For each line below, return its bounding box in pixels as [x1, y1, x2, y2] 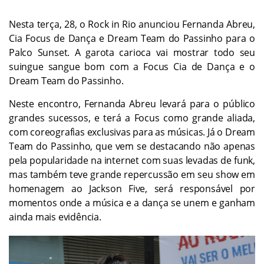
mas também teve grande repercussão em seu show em [9, 167, 255, 181]
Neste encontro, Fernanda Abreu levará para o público [9, 97, 255, 110]
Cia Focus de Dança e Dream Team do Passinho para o [9, 31, 255, 45]
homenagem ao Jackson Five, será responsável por [9, 181, 255, 195]
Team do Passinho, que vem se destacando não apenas [9, 139, 255, 153]
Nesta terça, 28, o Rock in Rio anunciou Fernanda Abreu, [9, 17, 255, 31]
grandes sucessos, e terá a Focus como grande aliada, [9, 111, 255, 124]
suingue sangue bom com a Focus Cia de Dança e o [9, 60, 255, 73]
